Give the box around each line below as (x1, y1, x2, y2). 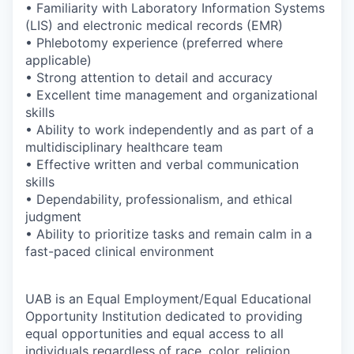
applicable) (25, 51, 92, 68)
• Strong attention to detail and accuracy (25, 69, 273, 85)
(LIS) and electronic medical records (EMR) (25, 17, 283, 33)
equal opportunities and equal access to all (25, 325, 284, 341)
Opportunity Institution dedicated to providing (25, 307, 303, 324)
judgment (25, 208, 81, 224)
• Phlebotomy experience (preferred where (25, 34, 283, 51)
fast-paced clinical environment (25, 243, 214, 259)
